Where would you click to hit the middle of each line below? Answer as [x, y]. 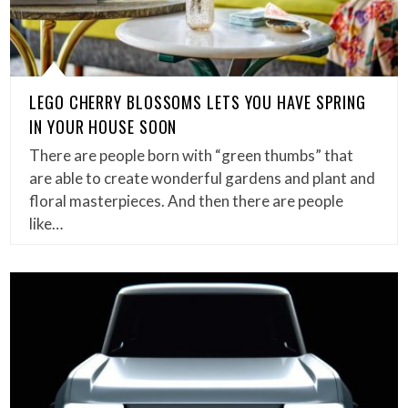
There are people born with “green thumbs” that [192, 155]
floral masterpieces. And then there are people [187, 200]
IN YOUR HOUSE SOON [103, 126]
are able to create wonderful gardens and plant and [203, 178]
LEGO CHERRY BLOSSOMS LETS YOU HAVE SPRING [198, 102]
